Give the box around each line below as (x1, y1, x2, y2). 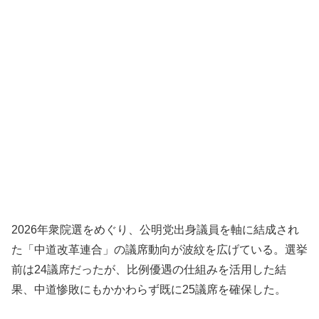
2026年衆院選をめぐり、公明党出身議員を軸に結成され (11, 223, 299, 236)
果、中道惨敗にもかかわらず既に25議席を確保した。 (11, 283, 286, 296)
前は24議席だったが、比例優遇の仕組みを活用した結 (11, 263, 286, 276)
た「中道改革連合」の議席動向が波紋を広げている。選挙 (11, 243, 308, 256)
